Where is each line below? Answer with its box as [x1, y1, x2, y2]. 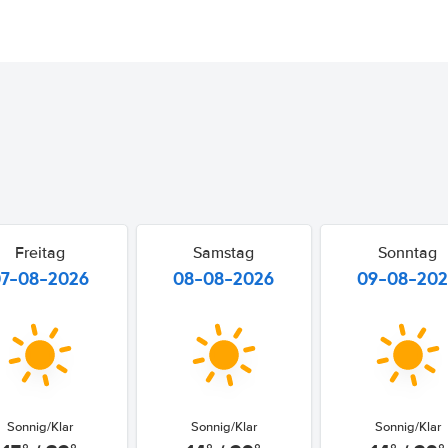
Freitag [14, 243, 65, 263]
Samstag [193, 243, 255, 263]
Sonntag [378, 243, 438, 263]
